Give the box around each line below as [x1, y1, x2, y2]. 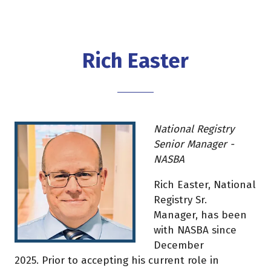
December [154, 238, 204, 252]
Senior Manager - [154, 137, 234, 151]
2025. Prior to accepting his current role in [15, 253, 219, 267]
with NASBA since [154, 223, 237, 237]
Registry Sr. [154, 193, 207, 206]
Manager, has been [154, 208, 247, 221]
